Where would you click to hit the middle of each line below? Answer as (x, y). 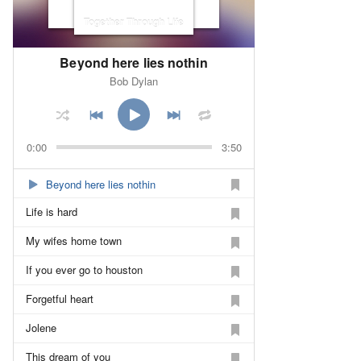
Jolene (41, 328)
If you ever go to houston (84, 270)
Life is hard (52, 212)
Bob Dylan (134, 81)
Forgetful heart (60, 299)
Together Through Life (134, 22)
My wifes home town (74, 241)
